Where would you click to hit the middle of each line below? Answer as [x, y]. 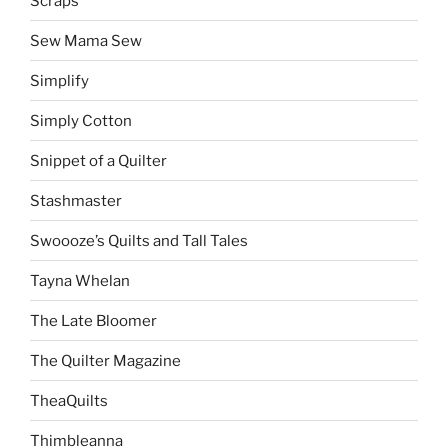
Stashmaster [76, 200]
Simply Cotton [81, 120]
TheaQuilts [69, 400]
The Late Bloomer [93, 320]
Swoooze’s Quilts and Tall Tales [139, 240]
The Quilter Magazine [105, 360]
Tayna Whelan [80, 280]
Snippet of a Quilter [98, 160]
